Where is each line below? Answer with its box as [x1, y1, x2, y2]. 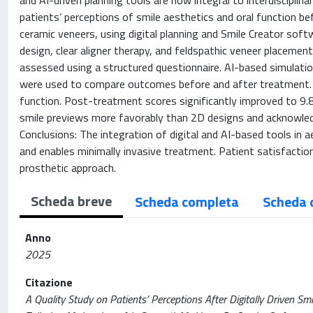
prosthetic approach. [20, 159, 116, 176]
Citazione [25, 274, 73, 291]
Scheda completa [135, 191, 239, 212]
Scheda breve [31, 190, 112, 212]
